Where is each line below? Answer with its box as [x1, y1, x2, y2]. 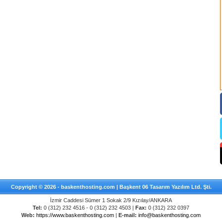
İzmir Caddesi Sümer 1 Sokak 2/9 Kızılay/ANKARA [50, 197, 172, 203]
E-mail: [118, 212, 137, 218]
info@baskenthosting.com [138, 212, 201, 218]
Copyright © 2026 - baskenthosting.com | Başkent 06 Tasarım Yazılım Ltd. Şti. [10, 184, 212, 190]
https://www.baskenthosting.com [36, 212, 114, 218]
